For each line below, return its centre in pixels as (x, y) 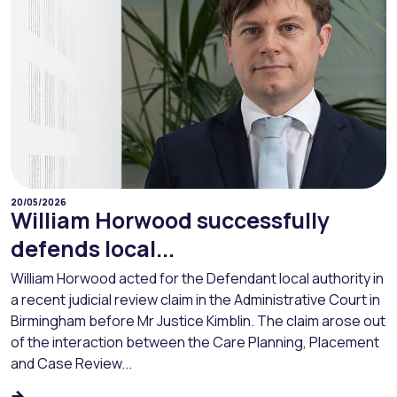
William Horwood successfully (170, 220)
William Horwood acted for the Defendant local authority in (197, 278)
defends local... (93, 248)
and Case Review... (71, 363)
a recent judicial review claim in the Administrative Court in (195, 299)
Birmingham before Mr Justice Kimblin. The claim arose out (198, 320)
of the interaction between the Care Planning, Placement (195, 342)
